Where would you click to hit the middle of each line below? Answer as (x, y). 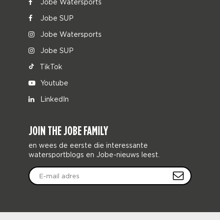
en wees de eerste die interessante (88, 145)
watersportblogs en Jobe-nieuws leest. (94, 154)
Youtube (54, 83)
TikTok (50, 67)
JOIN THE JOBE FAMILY (69, 131)
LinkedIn (54, 99)
